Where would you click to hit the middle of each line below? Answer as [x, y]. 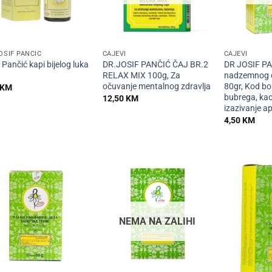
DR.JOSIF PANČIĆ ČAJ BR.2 [155, 65]
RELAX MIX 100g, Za [141, 76]
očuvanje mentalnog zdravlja [156, 87]
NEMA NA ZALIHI [157, 221]
